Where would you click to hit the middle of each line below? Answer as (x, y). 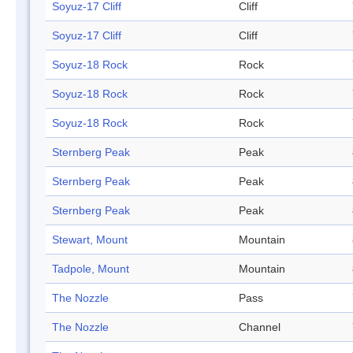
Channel (260, 327)
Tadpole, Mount (91, 269)
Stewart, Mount (90, 240)
